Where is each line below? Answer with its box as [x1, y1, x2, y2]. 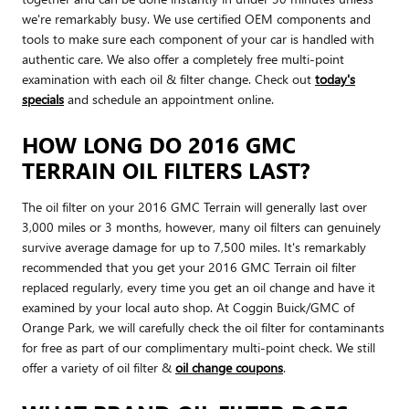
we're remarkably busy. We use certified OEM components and [22, 9, 371, 27]
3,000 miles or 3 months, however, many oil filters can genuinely [22, 217, 381, 236]
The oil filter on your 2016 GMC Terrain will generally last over [22, 197, 367, 215]
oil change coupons [175, 358, 283, 376]
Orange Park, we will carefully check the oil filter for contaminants [22, 318, 384, 336]
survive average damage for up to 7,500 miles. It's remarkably [22, 237, 366, 256]
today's [315, 69, 355, 88]
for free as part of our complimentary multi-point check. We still [22, 338, 375, 356]
